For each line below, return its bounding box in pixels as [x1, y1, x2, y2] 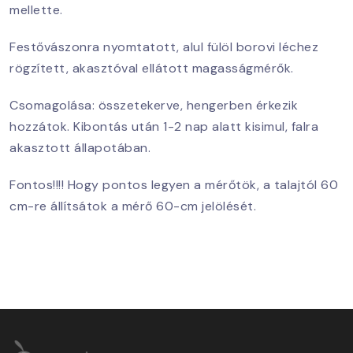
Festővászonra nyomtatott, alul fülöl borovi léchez [9, 38, 318, 55]
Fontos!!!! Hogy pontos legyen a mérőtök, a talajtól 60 [9, 176, 338, 193]
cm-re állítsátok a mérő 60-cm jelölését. [9, 197, 260, 214]
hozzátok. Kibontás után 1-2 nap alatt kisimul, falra [9, 117, 318, 135]
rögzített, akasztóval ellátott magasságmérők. [9, 59, 297, 76]
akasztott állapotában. [9, 139, 154, 156]
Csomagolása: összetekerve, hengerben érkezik [9, 96, 298, 113]
